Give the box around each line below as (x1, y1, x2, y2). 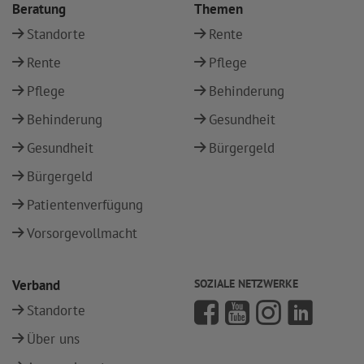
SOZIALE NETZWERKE (194, 276, 298, 291)
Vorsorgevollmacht (27, 224, 137, 242)
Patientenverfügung (27, 196, 143, 214)
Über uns (27, 330, 80, 348)
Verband (12, 276, 60, 294)
